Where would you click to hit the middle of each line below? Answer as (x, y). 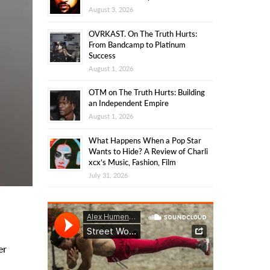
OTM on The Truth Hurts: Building (146, 92)
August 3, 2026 (111, 9)
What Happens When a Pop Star (145, 140)
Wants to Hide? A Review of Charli (148, 151)
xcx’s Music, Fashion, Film (132, 162)
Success (102, 55)
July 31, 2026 (108, 175)
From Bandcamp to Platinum (137, 45)
